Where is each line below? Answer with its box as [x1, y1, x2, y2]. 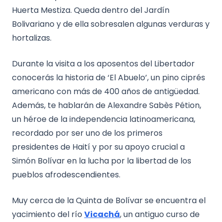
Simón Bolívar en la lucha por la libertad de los [12, 155, 191, 166]
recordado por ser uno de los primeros [12, 127, 163, 139]
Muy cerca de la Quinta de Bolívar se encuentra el [12, 194, 206, 206]
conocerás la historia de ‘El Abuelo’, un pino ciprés [12, 71, 205, 83]
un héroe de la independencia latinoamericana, [12, 113, 195, 125]
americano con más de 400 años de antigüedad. [12, 85, 200, 97]
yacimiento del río [12, 208, 84, 220]
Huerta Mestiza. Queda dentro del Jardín [12, 4, 169, 16]
